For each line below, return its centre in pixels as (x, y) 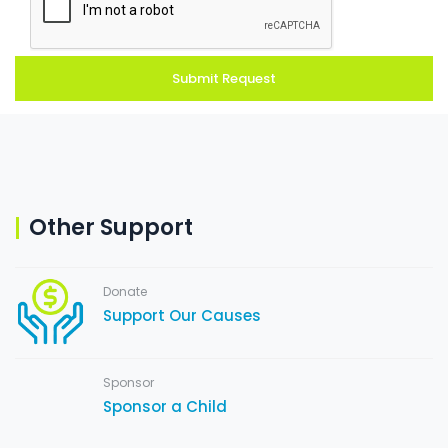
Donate (125, 291)
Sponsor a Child (165, 406)
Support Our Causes (182, 315)
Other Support (111, 227)
